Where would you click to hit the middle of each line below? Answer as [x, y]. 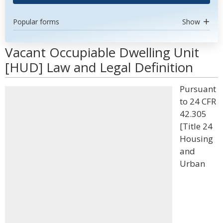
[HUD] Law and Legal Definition [99, 67]
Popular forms [36, 22]
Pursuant [198, 89]
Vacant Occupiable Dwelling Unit [102, 52]
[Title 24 [196, 126]
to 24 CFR [198, 101]
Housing [196, 139]
